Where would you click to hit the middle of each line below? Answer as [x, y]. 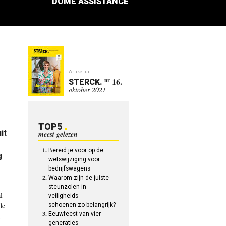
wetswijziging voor [74, 159]
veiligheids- [64, 196]
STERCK [84, 82]
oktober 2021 [88, 90]
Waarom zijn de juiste [79, 178]
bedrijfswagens [70, 168]
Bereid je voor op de [76, 150]
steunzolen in [68, 187]
